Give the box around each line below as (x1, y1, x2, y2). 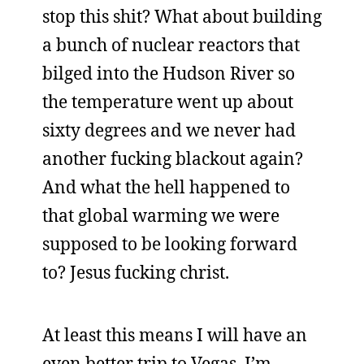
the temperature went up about (42, 90, 293, 113)
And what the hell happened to (42, 175, 290, 198)
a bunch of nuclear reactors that (42, 33, 300, 56)
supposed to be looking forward (42, 232, 297, 255)
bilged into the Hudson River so (42, 62, 295, 84)
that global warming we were (42, 204, 279, 227)
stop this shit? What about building (42, 5, 322, 28)
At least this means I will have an (42, 323, 307, 346)
